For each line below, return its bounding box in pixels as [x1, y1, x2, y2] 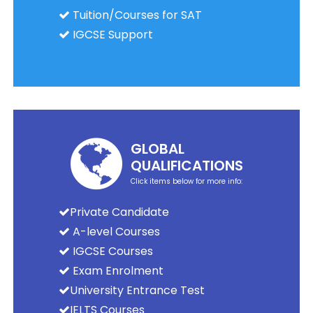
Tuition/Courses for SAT [69, 6, 202, 23]
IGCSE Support [69, 26, 153, 43]
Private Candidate [69, 203, 169, 220]
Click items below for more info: [131, 175, 242, 187]
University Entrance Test [69, 282, 205, 298]
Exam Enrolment [69, 262, 163, 279]
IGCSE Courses [69, 242, 153, 259]
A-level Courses [69, 223, 160, 240]
